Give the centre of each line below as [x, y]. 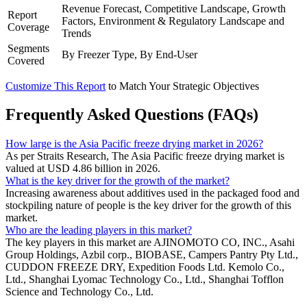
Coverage [28, 27]
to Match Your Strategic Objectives [184, 86]
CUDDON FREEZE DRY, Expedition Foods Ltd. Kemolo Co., [145, 267]
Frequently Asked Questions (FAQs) [132, 115]
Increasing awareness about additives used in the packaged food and [152, 193]
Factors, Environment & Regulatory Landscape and [173, 21]
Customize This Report [56, 86]
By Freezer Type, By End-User [130, 54]
